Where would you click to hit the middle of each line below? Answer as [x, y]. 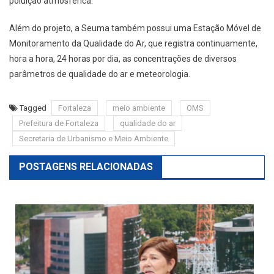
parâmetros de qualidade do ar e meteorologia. [100, 74]
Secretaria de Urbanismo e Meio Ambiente [94, 139]
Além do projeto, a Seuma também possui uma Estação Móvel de [135, 28]
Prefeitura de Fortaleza [59, 124]
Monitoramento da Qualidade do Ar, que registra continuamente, [133, 44]
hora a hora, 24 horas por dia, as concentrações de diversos [123, 59]
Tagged [34, 108]
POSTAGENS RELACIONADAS [86, 167]
